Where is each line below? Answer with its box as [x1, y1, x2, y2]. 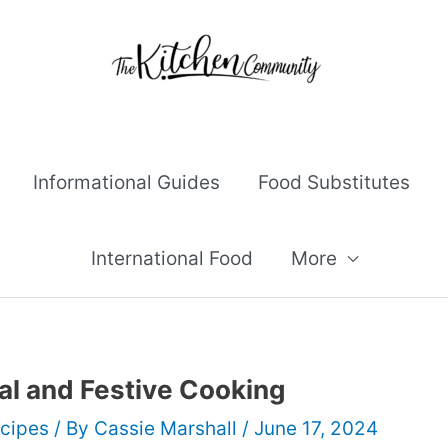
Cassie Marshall [94, 417, 242, 440]
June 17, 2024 [254, 417, 378, 440]
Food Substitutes [258, 171, 410, 194]
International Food [90, 247, 253, 270]
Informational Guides [33, 171, 220, 194]
